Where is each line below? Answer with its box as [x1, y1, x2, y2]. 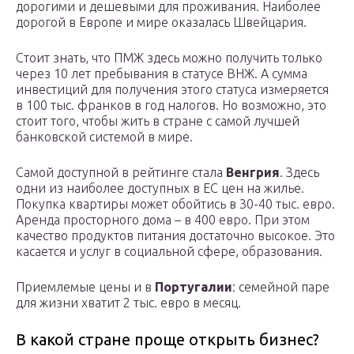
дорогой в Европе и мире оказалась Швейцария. [16, 15, 307, 30]
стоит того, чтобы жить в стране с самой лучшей [16, 114, 299, 129]
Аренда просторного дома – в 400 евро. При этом [16, 213, 310, 228]
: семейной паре [232, 280, 330, 295]
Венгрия [226, 165, 280, 180]
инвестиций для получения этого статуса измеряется [16, 82, 329, 97]
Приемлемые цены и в [16, 280, 155, 295]
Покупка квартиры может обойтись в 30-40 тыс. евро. [16, 197, 335, 212]
